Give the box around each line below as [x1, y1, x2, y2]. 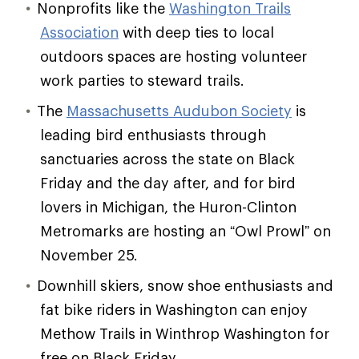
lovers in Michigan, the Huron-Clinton [40, 198, 296, 216]
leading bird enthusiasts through [40, 126, 266, 143]
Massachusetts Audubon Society [67, 102, 292, 119]
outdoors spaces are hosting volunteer [40, 47, 307, 65]
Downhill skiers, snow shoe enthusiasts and [37, 276, 333, 294]
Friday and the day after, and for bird [40, 174, 296, 192]
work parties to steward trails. [40, 71, 244, 89]
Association [40, 23, 119, 41]
